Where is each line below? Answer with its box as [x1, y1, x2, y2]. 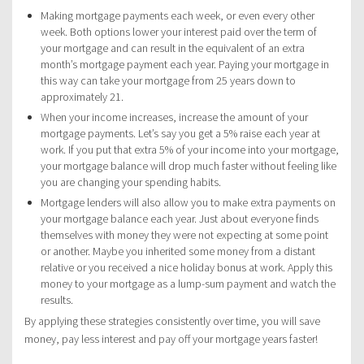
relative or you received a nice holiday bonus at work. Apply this [41, 260, 332, 275]
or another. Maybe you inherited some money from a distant [41, 244, 315, 259]
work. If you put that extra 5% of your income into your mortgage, [41, 142, 339, 158]
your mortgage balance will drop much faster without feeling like [41, 158, 336, 174]
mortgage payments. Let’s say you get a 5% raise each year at [41, 126, 320, 141]
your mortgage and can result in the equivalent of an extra [41, 41, 305, 56]
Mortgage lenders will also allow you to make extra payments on [41, 195, 336, 210]
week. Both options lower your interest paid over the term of [41, 24, 317, 40]
